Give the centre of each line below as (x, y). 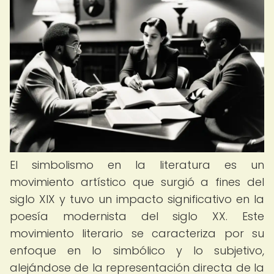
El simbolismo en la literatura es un (137, 165)
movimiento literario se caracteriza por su (137, 233)
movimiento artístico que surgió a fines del (137, 182)
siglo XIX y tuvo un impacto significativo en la (137, 199)
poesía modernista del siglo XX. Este (137, 216)
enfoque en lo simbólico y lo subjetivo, (137, 250)
